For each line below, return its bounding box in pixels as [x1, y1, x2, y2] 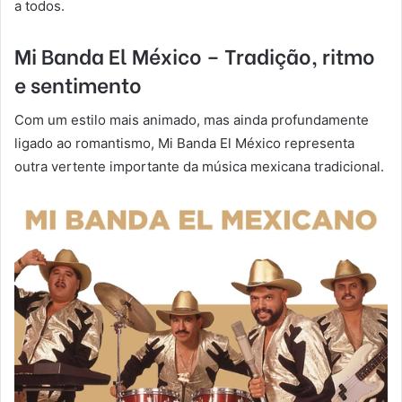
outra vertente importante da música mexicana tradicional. [14, 157, 384, 175]
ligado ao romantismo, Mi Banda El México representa [14, 134, 354, 152]
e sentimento [14, 68, 142, 100]
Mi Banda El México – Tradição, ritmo [14, 39, 375, 71]
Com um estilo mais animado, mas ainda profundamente [14, 110, 369, 128]
